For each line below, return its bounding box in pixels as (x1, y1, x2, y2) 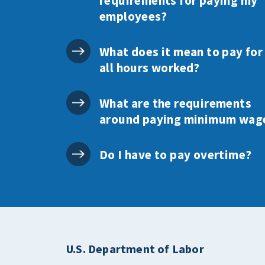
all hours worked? (99, 60, 200, 76)
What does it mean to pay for (99, 44, 263, 60)
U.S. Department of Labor (66, 241, 204, 257)
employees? (99, 8, 167, 25)
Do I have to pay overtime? (99, 147, 252, 163)
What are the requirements (99, 95, 251, 112)
